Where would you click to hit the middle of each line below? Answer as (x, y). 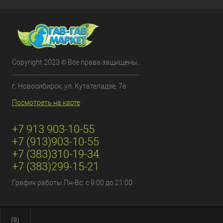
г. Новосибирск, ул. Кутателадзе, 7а (69, 86)
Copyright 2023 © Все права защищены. (75, 62)
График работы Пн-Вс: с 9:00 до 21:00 (72, 183)
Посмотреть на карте (46, 103)
